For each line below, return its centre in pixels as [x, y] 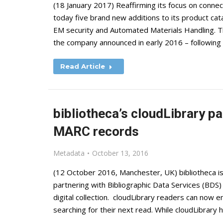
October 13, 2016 [120, 153]
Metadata [69, 153]
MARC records [96, 131]
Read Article [83, 66]
